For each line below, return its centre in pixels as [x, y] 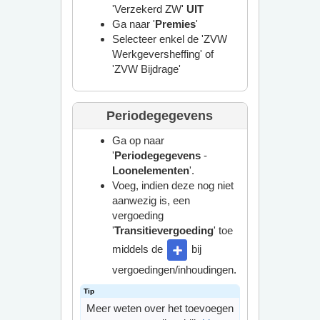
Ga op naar [138, 140]
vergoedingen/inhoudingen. [174, 270]
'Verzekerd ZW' [149, 9]
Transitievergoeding [164, 230]
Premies [175, 24]
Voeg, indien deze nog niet [172, 185]
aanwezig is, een [151, 200]
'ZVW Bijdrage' [146, 69]
